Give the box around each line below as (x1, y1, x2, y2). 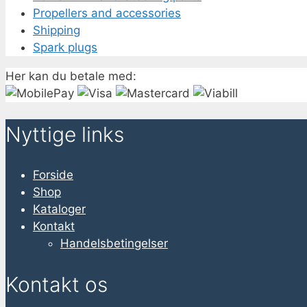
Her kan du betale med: (5, 69, 136, 83)
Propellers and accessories (33, 5, 181, 20)
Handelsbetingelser (60, 236, 168, 251)
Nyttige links (5, 121, 124, 147)
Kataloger (33, 202, 86, 217)
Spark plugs (33, 40, 97, 54)
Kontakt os (5, 272, 108, 297)
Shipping (33, 23, 80, 37)
